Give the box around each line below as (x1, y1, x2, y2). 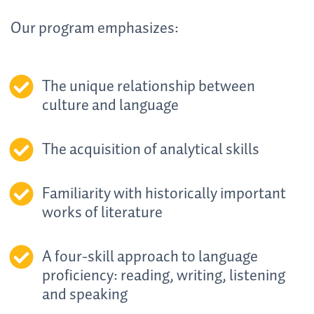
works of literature (42, 200, 163, 226)
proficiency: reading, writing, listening (42, 263, 285, 289)
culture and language (42, 93, 179, 118)
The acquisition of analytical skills (42, 137, 259, 163)
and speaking (42, 282, 128, 308)
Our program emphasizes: (11, 16, 179, 42)
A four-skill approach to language (42, 244, 258, 270)
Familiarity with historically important (42, 181, 286, 207)
